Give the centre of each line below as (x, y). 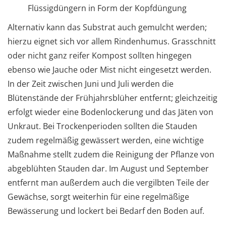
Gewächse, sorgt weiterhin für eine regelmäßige (98, 196)
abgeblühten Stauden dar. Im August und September (108, 168)
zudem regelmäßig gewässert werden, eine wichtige (106, 140)
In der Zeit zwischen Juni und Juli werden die (91, 83)
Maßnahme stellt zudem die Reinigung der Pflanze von (111, 154)
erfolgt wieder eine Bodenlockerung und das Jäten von (110, 112)
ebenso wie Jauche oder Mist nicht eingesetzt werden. (109, 69)
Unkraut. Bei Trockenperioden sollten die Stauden (102, 126)
